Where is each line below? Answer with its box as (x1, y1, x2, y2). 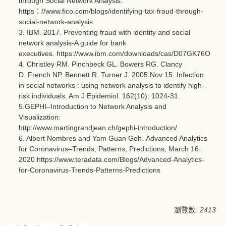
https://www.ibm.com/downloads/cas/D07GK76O (56, 49, 210, 58)
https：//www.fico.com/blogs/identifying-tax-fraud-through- (19, 7, 203, 15)
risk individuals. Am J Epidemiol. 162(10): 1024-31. (19, 91, 182, 100)
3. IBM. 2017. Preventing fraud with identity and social (19, 28, 190, 36)
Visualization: (19, 112, 61, 121)
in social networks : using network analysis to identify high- (19, 81, 204, 89)
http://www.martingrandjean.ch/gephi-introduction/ (19, 123, 177, 132)
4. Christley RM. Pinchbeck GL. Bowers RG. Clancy (19, 60, 182, 68)
